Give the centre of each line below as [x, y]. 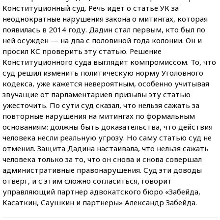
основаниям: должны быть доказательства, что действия [108, 126]
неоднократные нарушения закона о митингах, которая [105, 18]
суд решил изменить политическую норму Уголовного [103, 72]
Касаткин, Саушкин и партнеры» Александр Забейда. [100, 202]
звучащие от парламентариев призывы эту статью [96, 94]
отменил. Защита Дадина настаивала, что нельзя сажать [106, 148]
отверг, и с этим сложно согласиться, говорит [87, 180]
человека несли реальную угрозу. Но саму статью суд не [107, 137]
